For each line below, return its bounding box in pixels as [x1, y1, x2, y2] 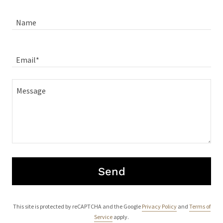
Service [94, 213, 112, 221]
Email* [16, 54, 39, 65]
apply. [112, 213, 129, 221]
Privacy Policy [141, 203, 177, 210]
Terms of [189, 203, 211, 210]
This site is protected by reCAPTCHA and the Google [12, 203, 142, 210]
